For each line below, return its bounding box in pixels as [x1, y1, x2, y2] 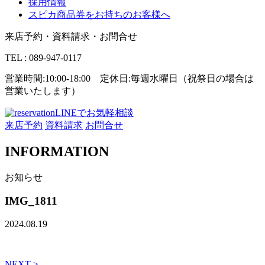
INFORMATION [5, 143, 109, 159]
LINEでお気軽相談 [55, 107, 134, 118]
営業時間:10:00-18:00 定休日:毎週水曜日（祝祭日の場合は [5, 73, 254, 83]
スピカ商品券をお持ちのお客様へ [28, 9, 170, 20]
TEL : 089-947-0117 [5, 52, 82, 63]
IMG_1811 [5, 195, 57, 208]
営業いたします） [5, 85, 80, 96]
